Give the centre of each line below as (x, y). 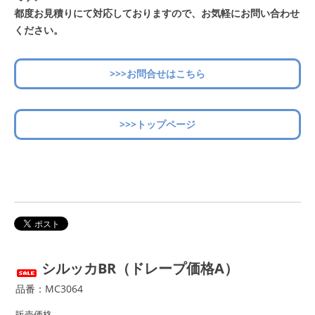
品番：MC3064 (49, 289)
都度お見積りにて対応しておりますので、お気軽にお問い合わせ (157, 13)
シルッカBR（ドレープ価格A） (140, 269)
